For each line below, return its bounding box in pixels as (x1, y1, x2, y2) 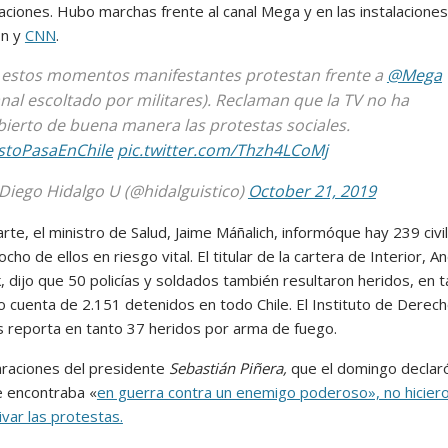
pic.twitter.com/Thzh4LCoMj (116, 138, 328, 161)
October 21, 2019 (247, 179, 376, 202)
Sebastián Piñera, (168, 357, 287, 378)
